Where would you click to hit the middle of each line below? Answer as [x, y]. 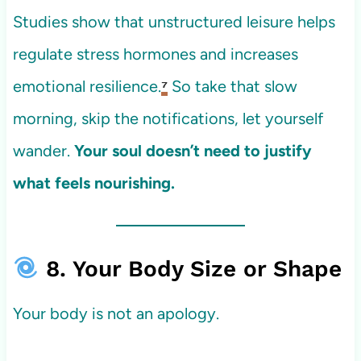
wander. [43, 151]
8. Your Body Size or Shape [190, 269]
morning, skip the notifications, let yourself [168, 119]
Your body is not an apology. [116, 314]
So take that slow [232, 87]
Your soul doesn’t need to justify [193, 151]
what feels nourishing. [93, 183]
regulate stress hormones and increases [155, 54]
